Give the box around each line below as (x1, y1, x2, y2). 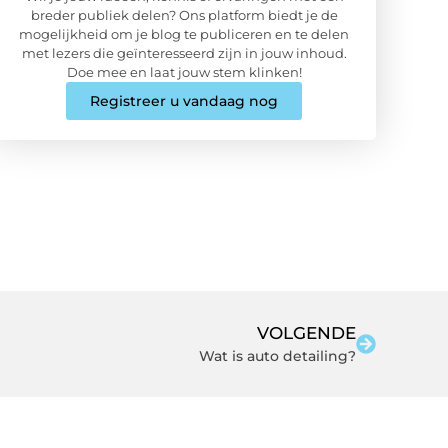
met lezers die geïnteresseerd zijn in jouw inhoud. (21, 44, 347, 61)
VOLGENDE (257, 322, 356, 343)
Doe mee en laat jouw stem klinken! (66, 63, 302, 80)
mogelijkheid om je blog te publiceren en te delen (19, 25, 349, 42)
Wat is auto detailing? (199, 346, 356, 365)
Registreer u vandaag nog (90, 91, 278, 110)
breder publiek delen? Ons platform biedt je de (30, 6, 338, 23)
